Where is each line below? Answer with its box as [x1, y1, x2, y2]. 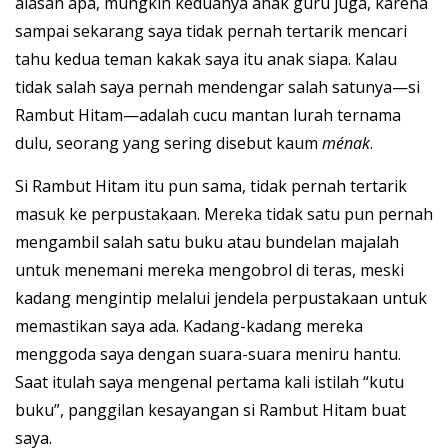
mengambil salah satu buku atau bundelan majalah [15, 231, 399, 254]
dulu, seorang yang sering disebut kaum [15, 132, 322, 155]
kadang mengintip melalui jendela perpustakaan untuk [15, 287, 427, 310]
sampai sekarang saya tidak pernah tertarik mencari [15, 20, 407, 43]
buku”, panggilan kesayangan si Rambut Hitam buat [15, 399, 406, 422]
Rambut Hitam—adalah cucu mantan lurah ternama [15, 104, 401, 127]
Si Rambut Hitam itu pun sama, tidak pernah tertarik [15, 175, 407, 198]
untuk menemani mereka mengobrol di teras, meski [15, 259, 404, 282]
